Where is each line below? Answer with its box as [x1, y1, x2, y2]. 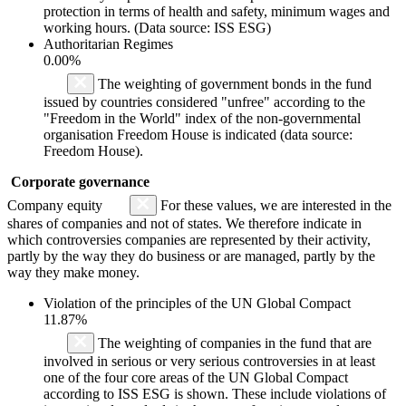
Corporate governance [11, 173, 150, 189]
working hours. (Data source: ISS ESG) [43, 19, 271, 35]
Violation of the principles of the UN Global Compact [43, 295, 351, 311]
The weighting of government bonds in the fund [94, 75, 372, 92]
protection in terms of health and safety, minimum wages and [43, 3, 390, 19]
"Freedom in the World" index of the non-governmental [43, 110, 361, 126]
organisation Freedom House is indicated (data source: [43, 126, 353, 142]
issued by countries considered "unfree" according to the [43, 93, 365, 110]
